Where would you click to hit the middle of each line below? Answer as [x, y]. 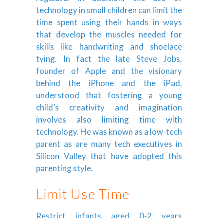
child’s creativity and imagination [109, 107]
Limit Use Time [83, 193]
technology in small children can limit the [109, 10]
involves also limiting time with [109, 119]
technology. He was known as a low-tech [109, 131]
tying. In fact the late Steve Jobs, [109, 58]
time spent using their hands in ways [109, 22]
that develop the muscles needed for [109, 34]
